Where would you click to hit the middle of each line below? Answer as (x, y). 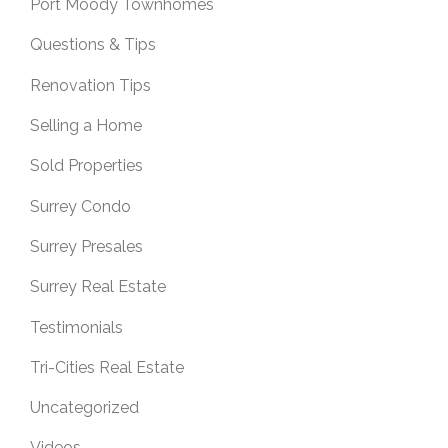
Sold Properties (86, 166)
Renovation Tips (90, 85)
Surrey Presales (86, 246)
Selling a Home (86, 125)
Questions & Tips (93, 45)
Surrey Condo (80, 206)
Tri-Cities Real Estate (107, 367)
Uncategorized (84, 408)
